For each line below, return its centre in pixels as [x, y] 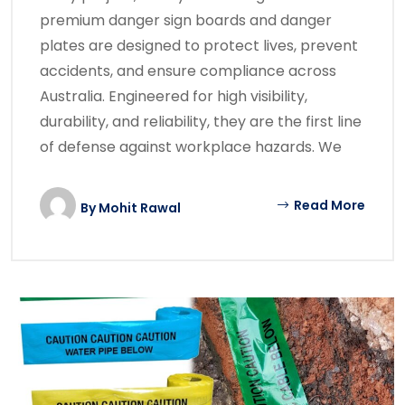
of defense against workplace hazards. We [191, 147]
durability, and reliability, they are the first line [201, 122]
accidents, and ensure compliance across [188, 71]
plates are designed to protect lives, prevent [199, 46]
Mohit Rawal [140, 208]
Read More [328, 206]
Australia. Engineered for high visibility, [174, 97]
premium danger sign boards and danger [186, 21]
